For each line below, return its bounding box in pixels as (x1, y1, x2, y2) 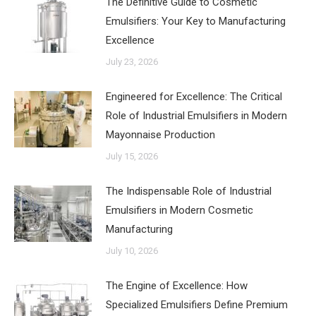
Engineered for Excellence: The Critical (106, 90, 282, 103)
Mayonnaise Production (106, 128, 215, 141)
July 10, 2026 (106, 245, 158, 256)
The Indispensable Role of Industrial (106, 185, 272, 197)
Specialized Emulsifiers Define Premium (106, 298, 288, 311)
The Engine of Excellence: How (106, 279, 248, 292)
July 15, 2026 (106, 151, 158, 162)
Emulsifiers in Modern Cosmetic (106, 204, 253, 217)
